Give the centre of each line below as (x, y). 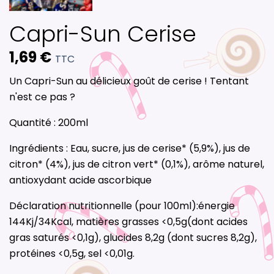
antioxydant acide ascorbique (80, 180)
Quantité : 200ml (49, 122)
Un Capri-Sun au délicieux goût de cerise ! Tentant (129, 81)
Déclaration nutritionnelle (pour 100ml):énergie (122, 206)
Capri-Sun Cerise (103, 34)
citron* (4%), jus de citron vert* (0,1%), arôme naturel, (137, 164)
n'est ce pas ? (42, 97)
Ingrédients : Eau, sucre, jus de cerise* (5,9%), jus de (130, 148)
